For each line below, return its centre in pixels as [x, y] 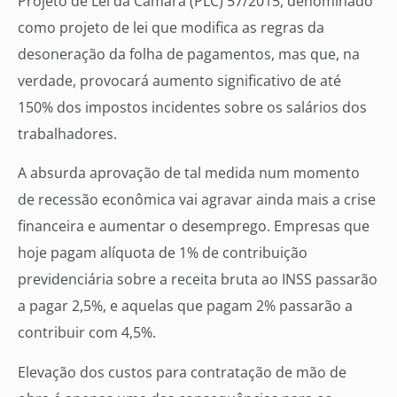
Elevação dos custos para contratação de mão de [182, 372]
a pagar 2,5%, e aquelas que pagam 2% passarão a [185, 306]
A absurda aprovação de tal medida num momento [189, 173]
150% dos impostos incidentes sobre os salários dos [192, 107]
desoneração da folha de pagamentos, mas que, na [189, 54]
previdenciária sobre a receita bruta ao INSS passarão [198, 280]
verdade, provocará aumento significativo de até [179, 80]
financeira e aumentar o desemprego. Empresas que [194, 226]
